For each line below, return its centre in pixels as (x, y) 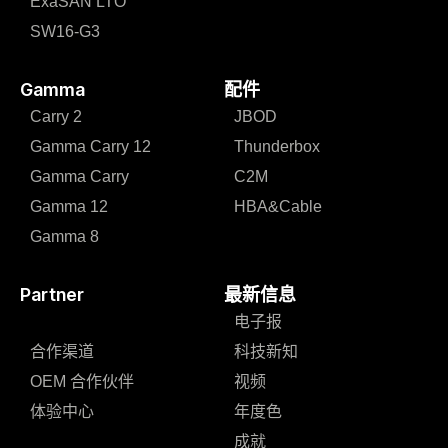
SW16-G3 (65, 31)
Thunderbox (277, 146)
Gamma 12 (69, 206)
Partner (52, 294)
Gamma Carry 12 (90, 146)
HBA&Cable (278, 206)
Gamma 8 (64, 236)
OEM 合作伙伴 (82, 381)
